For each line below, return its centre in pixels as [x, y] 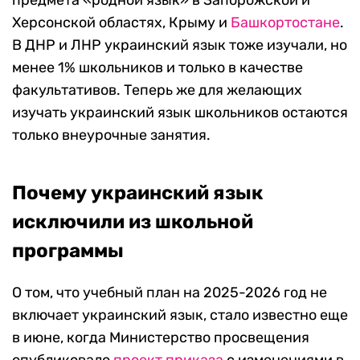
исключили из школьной [133, 222]
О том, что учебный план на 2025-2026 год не [170, 293]
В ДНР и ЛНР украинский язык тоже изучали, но [180, 45]
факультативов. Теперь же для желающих [157, 90]
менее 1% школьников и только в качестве [157, 68]
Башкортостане [285, 23]
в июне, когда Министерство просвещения [161, 338]
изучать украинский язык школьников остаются [180, 113]
